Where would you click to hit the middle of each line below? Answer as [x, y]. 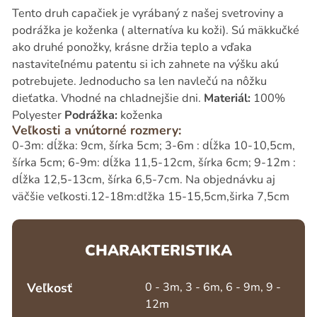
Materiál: [227, 98]
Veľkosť [49, 288]
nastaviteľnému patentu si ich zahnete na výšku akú [145, 64]
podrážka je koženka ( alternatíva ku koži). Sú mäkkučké [155, 30]
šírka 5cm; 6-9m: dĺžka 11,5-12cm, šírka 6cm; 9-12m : [154, 162]
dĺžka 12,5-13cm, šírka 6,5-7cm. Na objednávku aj [143, 179]
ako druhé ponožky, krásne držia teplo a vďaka [132, 47]
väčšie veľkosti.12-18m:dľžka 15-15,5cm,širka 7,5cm [150, 196]
